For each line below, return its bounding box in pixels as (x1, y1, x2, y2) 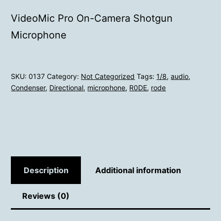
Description (23, 165, 69, 175)
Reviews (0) (22, 191, 70, 201)
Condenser (11, 83, 46, 92)
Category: (47, 72, 81, 81)
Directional (49, 83, 84, 92)
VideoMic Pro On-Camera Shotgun (11, 12, 173, 25)
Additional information (95, 165, 181, 175)
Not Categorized (81, 72, 135, 81)
